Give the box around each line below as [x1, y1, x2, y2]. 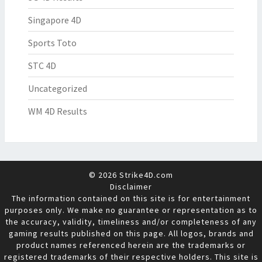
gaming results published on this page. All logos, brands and [8, 228, 254, 239]
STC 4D [28, 60, 56, 71]
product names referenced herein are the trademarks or [16, 240, 246, 250]
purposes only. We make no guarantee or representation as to [5, 205, 257, 215]
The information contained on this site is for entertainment [12, 193, 250, 204]
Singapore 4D [28, 14, 81, 26]
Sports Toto [28, 37, 77, 49]
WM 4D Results [28, 105, 87, 117]
